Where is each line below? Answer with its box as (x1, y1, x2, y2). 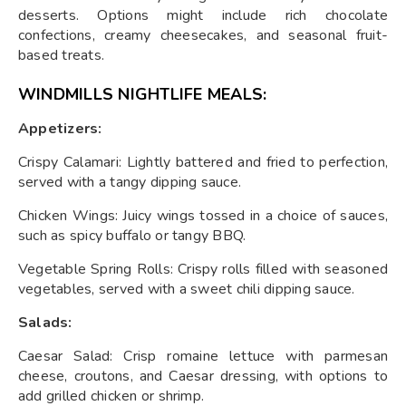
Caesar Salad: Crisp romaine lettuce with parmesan (18, 345, 388, 366)
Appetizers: (18, 118, 102, 139)
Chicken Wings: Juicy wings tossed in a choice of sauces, (18, 205, 388, 226)
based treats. (18, 44, 105, 65)
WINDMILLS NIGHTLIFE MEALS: (18, 82, 267, 105)
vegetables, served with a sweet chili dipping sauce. (18, 278, 355, 299)
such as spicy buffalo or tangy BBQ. (18, 225, 246, 246)
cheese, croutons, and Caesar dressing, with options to (18, 365, 388, 386)
